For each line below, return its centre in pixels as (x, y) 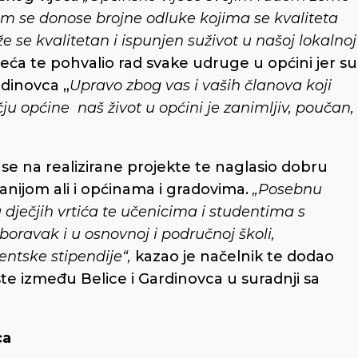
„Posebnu (287, 189)
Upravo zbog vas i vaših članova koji (201, 85)
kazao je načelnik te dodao (235, 256)
